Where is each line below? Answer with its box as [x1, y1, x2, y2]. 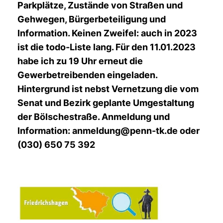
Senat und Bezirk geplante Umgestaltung [17, 98, 194, 108]
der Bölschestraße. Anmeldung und [17, 111, 170, 122]
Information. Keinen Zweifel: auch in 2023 [17, 28, 197, 38]
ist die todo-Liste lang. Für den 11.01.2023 [17, 42, 196, 52]
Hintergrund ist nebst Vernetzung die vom [17, 84, 199, 94]
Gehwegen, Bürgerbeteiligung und [17, 14, 166, 24]
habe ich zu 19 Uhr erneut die [17, 56, 143, 66]
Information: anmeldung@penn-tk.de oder [17, 125, 200, 136]
